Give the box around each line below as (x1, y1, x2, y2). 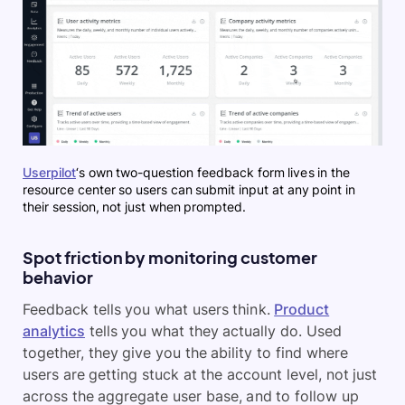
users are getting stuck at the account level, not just (23, 364, 378, 383)
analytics (23, 321, 85, 340)
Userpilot (23, 164, 76, 180)
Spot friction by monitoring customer (23, 246, 317, 268)
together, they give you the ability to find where (23, 343, 348, 362)
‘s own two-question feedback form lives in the (76, 164, 350, 180)
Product (274, 299, 330, 318)
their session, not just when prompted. (23, 198, 247, 214)
